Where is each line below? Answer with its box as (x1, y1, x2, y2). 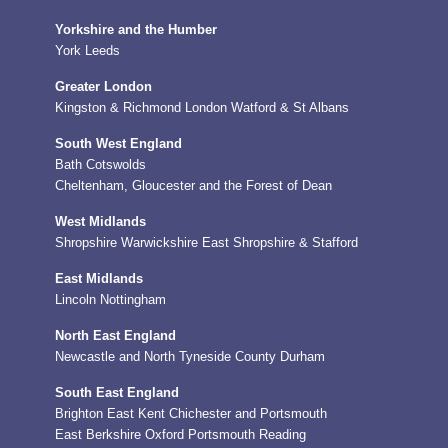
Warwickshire (121, 236, 198, 250)
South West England (55, 137, 182, 151)
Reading (259, 428, 306, 442)
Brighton (55, 407, 103, 421)
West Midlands (55, 215, 146, 229)
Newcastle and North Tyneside (55, 350, 231, 364)
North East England (55, 329, 176, 343)
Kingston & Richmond (55, 101, 181, 115)
